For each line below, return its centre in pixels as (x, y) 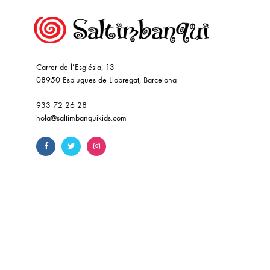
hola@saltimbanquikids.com (81, 118)
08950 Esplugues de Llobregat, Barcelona (106, 80)
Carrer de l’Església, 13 (75, 67)
